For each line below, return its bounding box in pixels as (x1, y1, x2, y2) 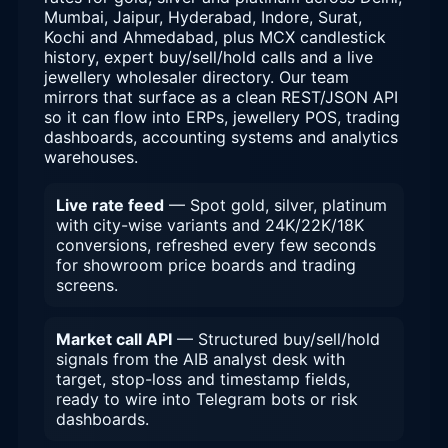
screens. (56, 274, 118, 295)
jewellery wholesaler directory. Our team (44, 66, 349, 87)
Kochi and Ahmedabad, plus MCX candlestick (44, 26, 386, 47)
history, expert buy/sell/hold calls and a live (44, 46, 373, 67)
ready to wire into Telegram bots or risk (56, 388, 358, 409)
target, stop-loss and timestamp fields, (56, 368, 350, 389)
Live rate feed (56, 194, 164, 215)
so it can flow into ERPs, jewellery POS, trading (44, 106, 400, 127)
